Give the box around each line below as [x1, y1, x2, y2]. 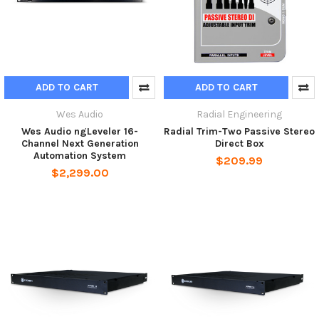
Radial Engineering [197, 108, 282, 120]
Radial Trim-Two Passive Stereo [164, 125, 315, 137]
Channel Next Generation [21, 137, 139, 150]
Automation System [33, 149, 126, 162]
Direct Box [214, 137, 264, 150]
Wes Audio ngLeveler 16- [21, 125, 138, 137]
